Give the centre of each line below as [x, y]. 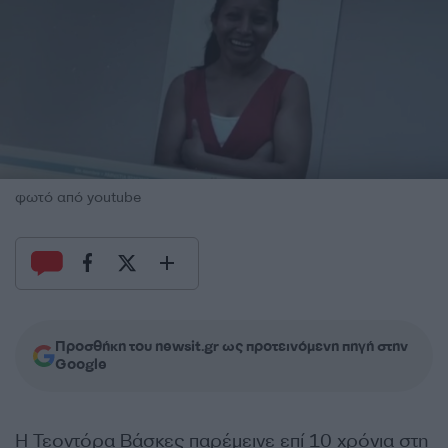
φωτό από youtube [78, 197]
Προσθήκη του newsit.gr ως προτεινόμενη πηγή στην [231, 346]
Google [81, 364]
